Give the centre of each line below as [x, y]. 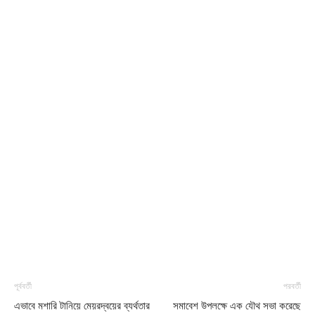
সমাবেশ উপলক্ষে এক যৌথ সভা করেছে [237, 306]
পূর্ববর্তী [23, 287]
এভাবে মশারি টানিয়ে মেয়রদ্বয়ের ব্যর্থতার [82, 306]
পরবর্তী [292, 287]
